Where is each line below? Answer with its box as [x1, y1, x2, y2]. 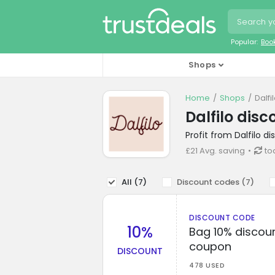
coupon [189, 238, 231, 254]
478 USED [189, 260, 225, 270]
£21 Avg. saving [185, 144, 245, 157]
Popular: [231, 36, 258, 47]
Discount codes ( [177, 176, 246, 188]
